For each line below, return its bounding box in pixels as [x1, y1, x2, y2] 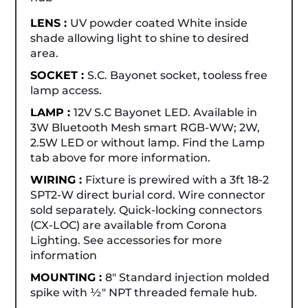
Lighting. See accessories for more [30, 233, 223, 247]
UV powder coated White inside [70, 16, 248, 30]
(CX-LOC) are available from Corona [30, 218, 228, 232]
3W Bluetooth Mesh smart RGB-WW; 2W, [30, 120, 261, 134]
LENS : [30, 16, 71, 30]
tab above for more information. [30, 151, 211, 164]
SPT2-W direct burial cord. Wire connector [30, 188, 266, 201]
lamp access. [30, 83, 102, 97]
